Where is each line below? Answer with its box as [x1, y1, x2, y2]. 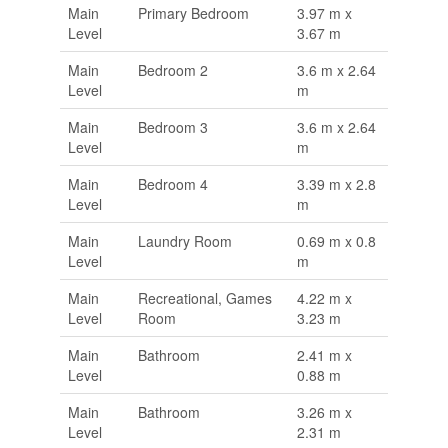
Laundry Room [137, 231, 232, 252]
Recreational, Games [137, 288, 272, 309]
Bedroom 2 [137, 60, 208, 81]
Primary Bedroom [137, 3, 249, 24]
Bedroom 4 [137, 174, 208, 195]
